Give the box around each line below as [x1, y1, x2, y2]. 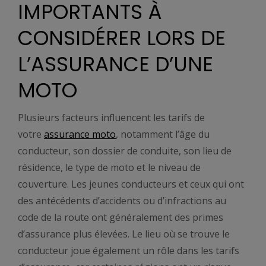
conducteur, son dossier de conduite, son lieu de [18, 144, 232, 157]
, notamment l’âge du [116, 127, 210, 141]
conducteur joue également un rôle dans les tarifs [18, 243, 239, 257]
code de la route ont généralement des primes [18, 210, 223, 224]
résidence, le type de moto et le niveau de [18, 160, 201, 174]
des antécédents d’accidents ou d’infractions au [18, 194, 226, 207]
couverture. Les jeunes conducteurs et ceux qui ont [18, 177, 244, 191]
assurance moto [44, 127, 116, 141]
